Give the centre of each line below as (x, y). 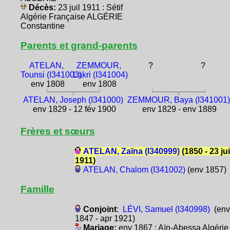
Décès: (42, 7)
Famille (37, 189)
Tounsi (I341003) (51, 75)
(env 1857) (206, 170)
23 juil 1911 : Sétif (90, 7)
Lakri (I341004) (100, 75)
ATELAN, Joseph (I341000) (73, 100)
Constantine (43, 26)
